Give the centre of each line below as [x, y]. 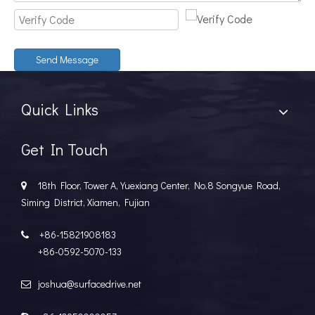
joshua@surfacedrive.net [88, 283]
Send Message [67, 59]
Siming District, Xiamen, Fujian [85, 202]
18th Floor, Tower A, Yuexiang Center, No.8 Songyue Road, [155, 185]
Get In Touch [64, 149]
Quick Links [60, 109]
